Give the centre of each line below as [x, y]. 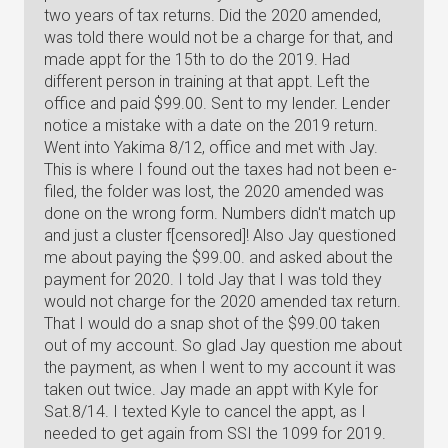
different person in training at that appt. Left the [207, 81]
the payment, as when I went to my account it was [220, 367]
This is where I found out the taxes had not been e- [220, 169]
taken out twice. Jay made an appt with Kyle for [211, 389]
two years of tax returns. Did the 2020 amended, [212, 15]
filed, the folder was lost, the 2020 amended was [214, 191]
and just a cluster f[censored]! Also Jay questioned [220, 235]
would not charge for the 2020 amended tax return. [222, 301]
